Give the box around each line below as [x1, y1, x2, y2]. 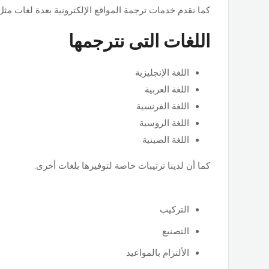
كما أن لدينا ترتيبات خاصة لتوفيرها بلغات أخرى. [34, 160, 210, 171]
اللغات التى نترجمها [68, 28, 210, 54]
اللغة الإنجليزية [135, 67, 189, 78]
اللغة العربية [145, 83, 189, 95]
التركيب [160, 204, 189, 215]
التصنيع [162, 225, 189, 237]
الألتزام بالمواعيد [126, 247, 189, 258]
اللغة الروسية [139, 117, 189, 128]
